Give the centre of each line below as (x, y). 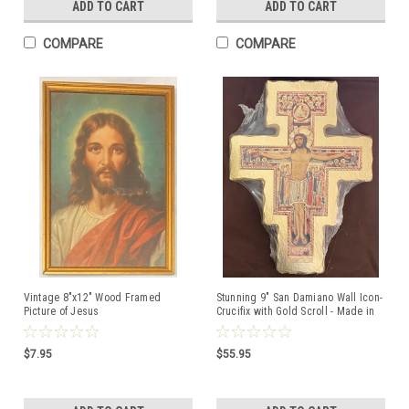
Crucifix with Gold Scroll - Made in (295, 311)
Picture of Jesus (61, 311)
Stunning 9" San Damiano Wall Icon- (299, 298)
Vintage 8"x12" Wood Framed (92, 298)
